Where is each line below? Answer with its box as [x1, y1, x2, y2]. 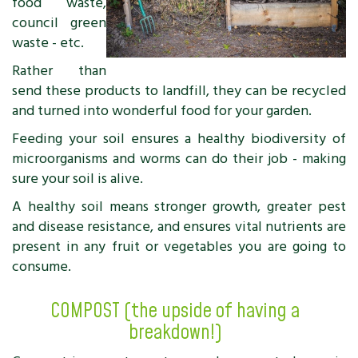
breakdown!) [128, 319, 222, 347]
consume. [12, 255, 71, 278]
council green [12, 11, 106, 34]
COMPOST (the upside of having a [50, 297, 300, 325]
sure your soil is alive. [12, 167, 143, 190]
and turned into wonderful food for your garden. [12, 99, 312, 122]
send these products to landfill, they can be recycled [12, 79, 346, 102]
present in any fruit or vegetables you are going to [12, 235, 346, 258]
